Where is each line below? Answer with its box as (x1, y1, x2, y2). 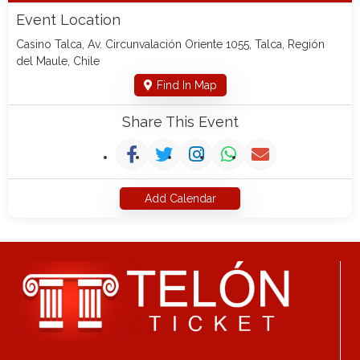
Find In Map (156, 79, 217, 92)
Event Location (16, 11, 121, 28)
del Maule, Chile (16, 55, 100, 67)
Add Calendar (144, 192, 216, 205)
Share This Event (121, 113, 239, 130)
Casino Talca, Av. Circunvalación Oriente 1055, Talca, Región (16, 38, 325, 51)
